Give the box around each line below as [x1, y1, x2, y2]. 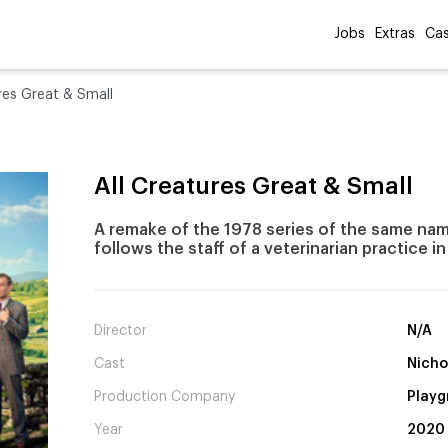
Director [94, 324, 147, 339]
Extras [375, 27, 415, 41]
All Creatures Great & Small [94, 174, 413, 198]
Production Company [94, 390, 235, 405]
